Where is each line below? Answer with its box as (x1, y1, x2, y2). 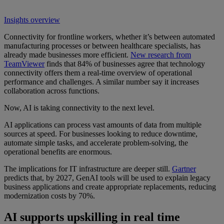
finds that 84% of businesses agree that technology (44, 59, 205, 68)
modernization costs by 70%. (4, 191, 95, 200)
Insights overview (4, 15, 60, 24)
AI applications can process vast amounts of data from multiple (4, 120, 201, 129)
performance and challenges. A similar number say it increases (4, 77, 199, 86)
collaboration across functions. (4, 86, 99, 95)
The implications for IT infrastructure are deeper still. (4, 164, 172, 173)
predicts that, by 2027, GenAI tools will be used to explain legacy (4, 173, 210, 182)
